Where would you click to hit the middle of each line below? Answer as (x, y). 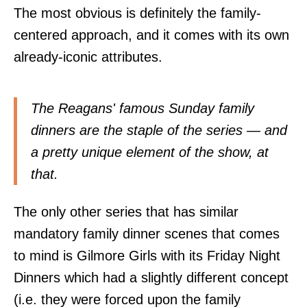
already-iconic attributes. (88, 57)
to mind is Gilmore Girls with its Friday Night (147, 256)
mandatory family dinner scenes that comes (147, 234)
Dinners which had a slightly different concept (151, 278)
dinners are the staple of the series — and (159, 130)
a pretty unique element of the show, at (150, 152)
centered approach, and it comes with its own (151, 35)
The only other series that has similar (126, 212)
